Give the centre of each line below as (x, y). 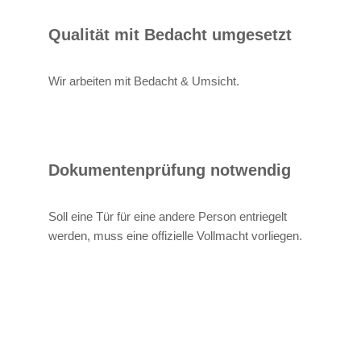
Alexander (77, 331)
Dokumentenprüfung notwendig (170, 170)
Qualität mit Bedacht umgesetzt (170, 34)
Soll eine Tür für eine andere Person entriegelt (168, 216)
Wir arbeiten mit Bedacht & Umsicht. (144, 81)
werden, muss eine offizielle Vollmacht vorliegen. (175, 235)
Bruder (77, 351)
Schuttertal (297, 351)
